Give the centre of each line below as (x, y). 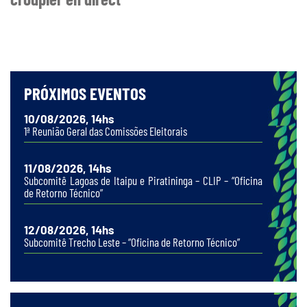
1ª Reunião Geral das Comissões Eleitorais (106, 131)
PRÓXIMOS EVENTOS (85, 94)
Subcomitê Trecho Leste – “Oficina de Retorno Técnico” (132, 242)
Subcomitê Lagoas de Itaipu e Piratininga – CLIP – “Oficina (143, 181)
